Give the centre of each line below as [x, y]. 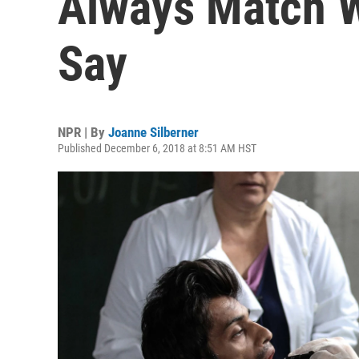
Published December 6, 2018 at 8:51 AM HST [157, 148]
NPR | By [83, 132]
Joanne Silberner [153, 132]
